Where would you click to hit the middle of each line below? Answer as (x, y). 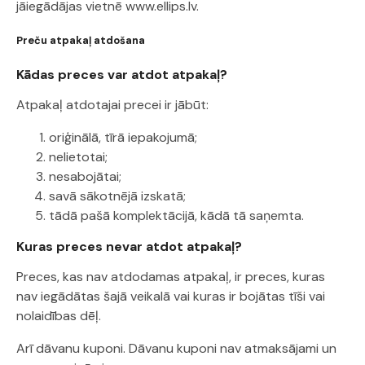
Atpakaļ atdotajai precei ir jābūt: (112, 105)
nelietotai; (78, 157)
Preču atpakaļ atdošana (81, 40)
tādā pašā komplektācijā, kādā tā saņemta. (176, 215)
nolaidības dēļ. (59, 316)
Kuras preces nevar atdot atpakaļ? (129, 246)
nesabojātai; (85, 176)
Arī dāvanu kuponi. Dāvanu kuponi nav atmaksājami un (176, 348)
